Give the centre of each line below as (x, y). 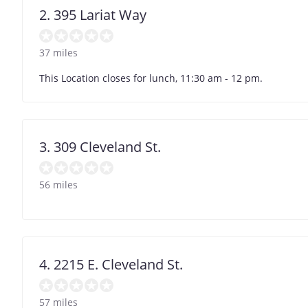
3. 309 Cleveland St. (100, 146)
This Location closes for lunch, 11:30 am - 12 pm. (151, 78)
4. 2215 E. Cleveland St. (111, 264)
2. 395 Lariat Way (93, 14)
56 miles (58, 184)
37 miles (58, 52)
